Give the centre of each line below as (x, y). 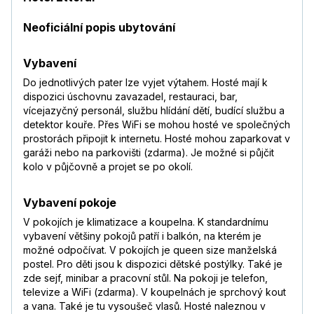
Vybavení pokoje (70, 203)
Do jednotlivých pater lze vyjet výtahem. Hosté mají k (145, 83)
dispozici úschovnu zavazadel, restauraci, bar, (130, 97)
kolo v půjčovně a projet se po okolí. (108, 167)
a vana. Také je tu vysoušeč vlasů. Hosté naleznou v (144, 306)
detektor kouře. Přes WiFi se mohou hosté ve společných (157, 125)
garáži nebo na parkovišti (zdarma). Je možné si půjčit (149, 153)
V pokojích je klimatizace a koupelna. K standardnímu (146, 222)
